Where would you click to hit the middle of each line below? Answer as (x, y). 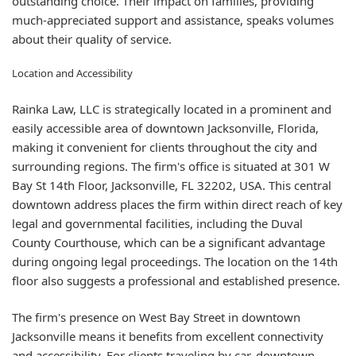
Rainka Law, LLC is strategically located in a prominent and (172, 108)
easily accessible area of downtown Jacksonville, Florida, (165, 128)
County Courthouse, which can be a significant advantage (168, 242)
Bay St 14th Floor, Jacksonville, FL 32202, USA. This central (172, 185)
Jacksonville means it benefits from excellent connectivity (168, 336)
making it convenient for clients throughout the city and (164, 147)
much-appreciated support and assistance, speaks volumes (173, 19)
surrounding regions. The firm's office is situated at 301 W (171, 166)
